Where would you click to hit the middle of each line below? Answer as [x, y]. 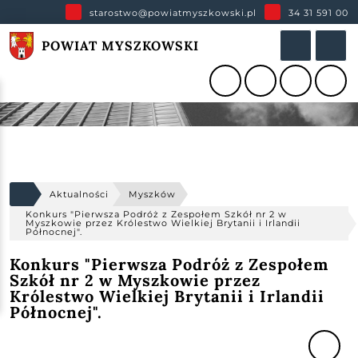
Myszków [153, 194]
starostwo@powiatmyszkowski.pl [173, 12]
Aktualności [80, 194]
